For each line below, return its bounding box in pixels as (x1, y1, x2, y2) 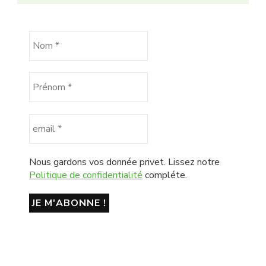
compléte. (142, 168, 187, 182)
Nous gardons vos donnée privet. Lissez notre (29, 155, 220, 169)
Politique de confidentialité (29, 168, 142, 182)
